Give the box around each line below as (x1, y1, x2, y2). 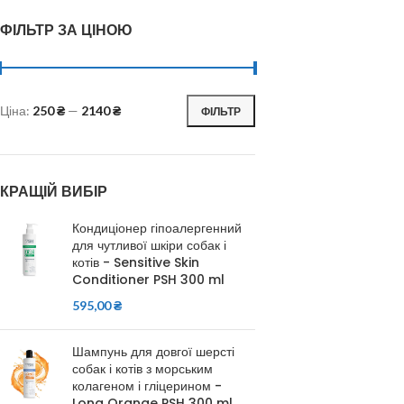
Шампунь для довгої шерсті (72, 343, 234, 361)
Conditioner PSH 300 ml (72, 271, 225, 289)
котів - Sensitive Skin (72, 253, 199, 271)
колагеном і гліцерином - (72, 377, 222, 395)
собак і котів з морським (72, 360, 213, 378)
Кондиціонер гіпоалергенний (72, 219, 242, 237)
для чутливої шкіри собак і (72, 236, 226, 254)
